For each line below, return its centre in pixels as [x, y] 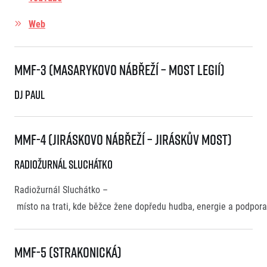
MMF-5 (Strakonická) [69, 252]
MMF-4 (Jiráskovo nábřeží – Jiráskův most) [124, 140]
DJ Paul [30, 95]
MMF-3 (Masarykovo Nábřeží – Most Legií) [121, 70]
